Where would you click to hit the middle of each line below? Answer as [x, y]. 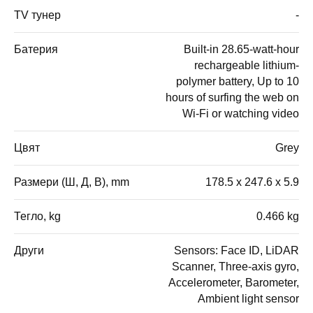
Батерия [36, 49]
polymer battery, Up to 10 [238, 81]
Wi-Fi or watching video [241, 113]
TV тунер [37, 15]
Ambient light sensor [248, 298]
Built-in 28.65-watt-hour [241, 49]
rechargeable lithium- [247, 65]
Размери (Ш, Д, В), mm [72, 182]
